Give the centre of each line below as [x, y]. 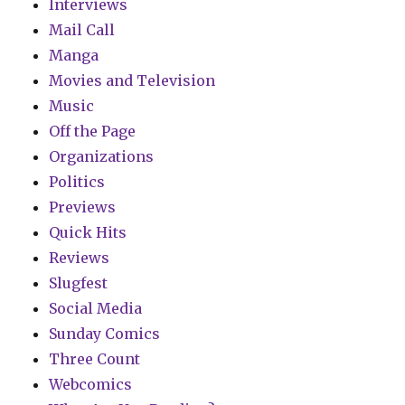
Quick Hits [88, 233]
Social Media [96, 309]
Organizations [102, 157]
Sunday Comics [105, 334]
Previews [83, 207]
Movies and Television [132, 81]
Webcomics [91, 385]
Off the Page [93, 132]
